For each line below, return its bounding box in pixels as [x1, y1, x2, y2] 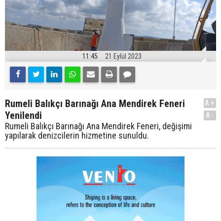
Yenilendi [5, 110, 42, 122]
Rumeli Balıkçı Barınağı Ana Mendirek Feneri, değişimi [5, 121, 192, 132]
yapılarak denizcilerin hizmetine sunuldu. [5, 130, 149, 141]
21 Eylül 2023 [105, 52, 142, 61]
